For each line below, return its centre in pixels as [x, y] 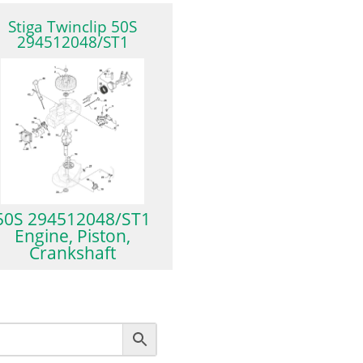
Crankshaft [73, 253]
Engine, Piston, [73, 236]
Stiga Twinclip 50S [73, 27]
